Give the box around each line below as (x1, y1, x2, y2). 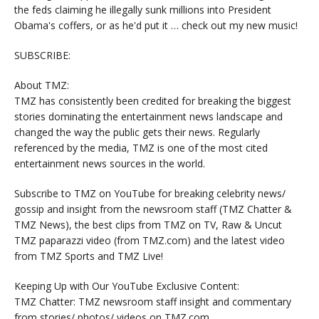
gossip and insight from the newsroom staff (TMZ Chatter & (14, 202, 292, 216)
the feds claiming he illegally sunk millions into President (14, 2, 271, 16)
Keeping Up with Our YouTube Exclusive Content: (14, 278, 239, 293)
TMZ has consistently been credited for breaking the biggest (14, 93, 291, 108)
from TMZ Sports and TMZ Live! (14, 249, 163, 263)
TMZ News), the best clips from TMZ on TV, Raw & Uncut (14, 217, 282, 231)
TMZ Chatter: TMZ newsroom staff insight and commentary (14, 294, 291, 308)
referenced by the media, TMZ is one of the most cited (14, 140, 268, 155)
